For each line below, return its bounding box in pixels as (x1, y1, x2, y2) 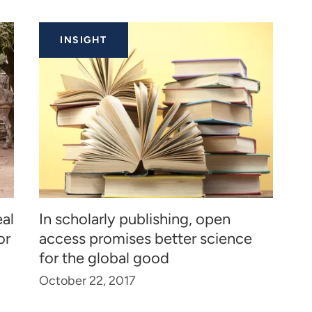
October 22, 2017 (39, 273, 136, 289)
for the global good (39, 249, 169, 268)
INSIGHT (60, 34, 107, 47)
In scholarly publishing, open (39, 210, 231, 229)
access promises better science (39, 229, 252, 249)
